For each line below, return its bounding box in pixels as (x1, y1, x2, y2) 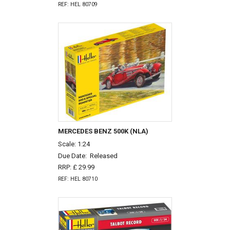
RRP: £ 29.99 (57, 163, 94, 171)
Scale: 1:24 (57, 140, 90, 148)
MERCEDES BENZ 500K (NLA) (57, 127, 148, 136)
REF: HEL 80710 (57, 176, 98, 183)
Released (89, 151, 118, 160)
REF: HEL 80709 (57, 1, 98, 8)
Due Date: (57, 151, 90, 160)
